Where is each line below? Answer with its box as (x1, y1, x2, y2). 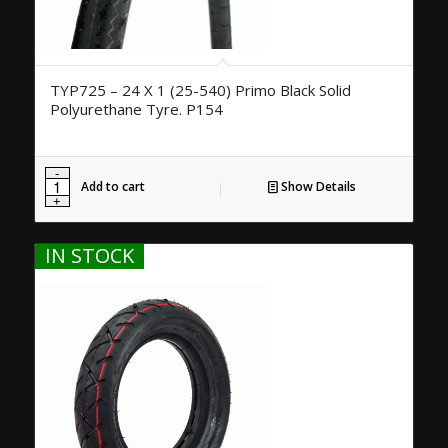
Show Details (277, 177, 356, 195)
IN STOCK (44, 241, 134, 269)
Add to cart (80, 177, 145, 195)
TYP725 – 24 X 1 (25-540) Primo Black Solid (49, 79, 351, 100)
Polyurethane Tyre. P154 (49, 98, 223, 119)
